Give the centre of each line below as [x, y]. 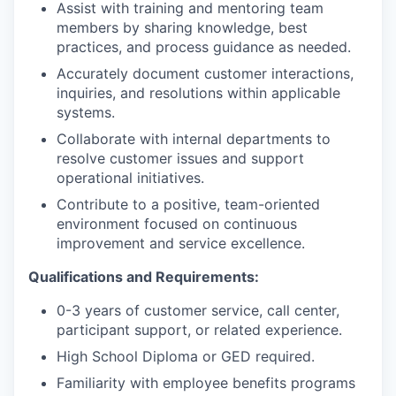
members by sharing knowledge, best [182, 28]
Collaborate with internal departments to [194, 139]
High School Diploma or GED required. [186, 357]
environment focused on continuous [177, 224]
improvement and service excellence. [181, 244]
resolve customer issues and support [180, 159]
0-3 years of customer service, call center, [198, 311]
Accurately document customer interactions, [205, 74]
